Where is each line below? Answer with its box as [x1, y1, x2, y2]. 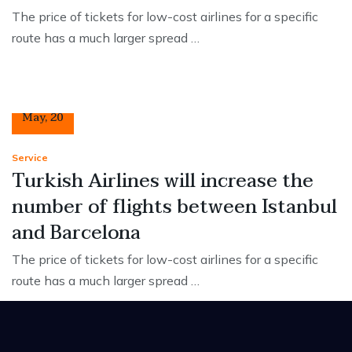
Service [12, 152, 48, 164]
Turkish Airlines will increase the [12, 165, 313, 198]
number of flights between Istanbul [12, 191, 337, 224]
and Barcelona [12, 217, 141, 250]
